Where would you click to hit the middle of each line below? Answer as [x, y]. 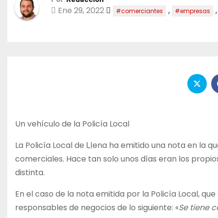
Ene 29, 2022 [80, 10]
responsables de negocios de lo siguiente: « [97, 208]
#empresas [192, 11]
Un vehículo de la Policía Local [72, 124]
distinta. [30, 173]
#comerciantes [139, 11]
